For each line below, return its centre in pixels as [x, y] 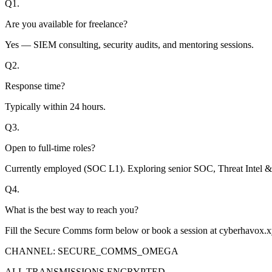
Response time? [35, 86]
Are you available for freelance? [66, 24]
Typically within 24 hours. [55, 106]
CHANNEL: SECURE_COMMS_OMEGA [92, 251]
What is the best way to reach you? [72, 209]
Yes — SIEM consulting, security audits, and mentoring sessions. [129, 44]
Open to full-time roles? [50, 148]
